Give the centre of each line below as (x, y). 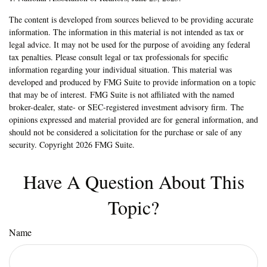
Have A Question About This (133, 181)
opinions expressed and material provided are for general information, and (133, 119)
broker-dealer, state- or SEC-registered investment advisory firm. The (126, 107)
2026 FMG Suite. (105, 144)
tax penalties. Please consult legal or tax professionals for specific (119, 57)
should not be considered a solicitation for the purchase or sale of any (125, 132)
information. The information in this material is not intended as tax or (126, 32)
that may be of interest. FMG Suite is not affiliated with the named (122, 94)
